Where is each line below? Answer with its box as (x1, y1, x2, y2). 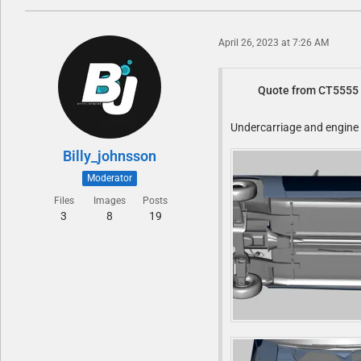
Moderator (87, 172, 132, 184)
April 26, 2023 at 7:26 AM (218, 37, 329, 49)
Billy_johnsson (63, 147, 156, 164)
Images (93, 194, 126, 206)
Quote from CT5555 (258, 83, 359, 97)
